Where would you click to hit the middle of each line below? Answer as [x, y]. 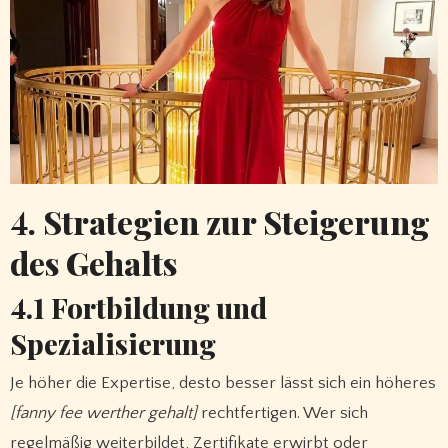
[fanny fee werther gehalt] [103, 413]
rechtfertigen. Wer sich [282, 413]
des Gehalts [93, 263]
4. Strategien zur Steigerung [219, 222]
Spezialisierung [112, 343]
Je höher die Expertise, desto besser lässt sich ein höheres [222, 383]
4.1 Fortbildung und [138, 307]
